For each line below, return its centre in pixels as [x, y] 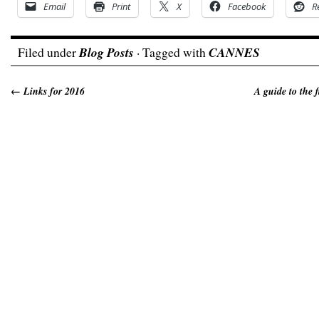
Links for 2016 [53, 91]
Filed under [48, 52]
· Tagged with [171, 52]
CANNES [234, 52]
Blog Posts [106, 52]
